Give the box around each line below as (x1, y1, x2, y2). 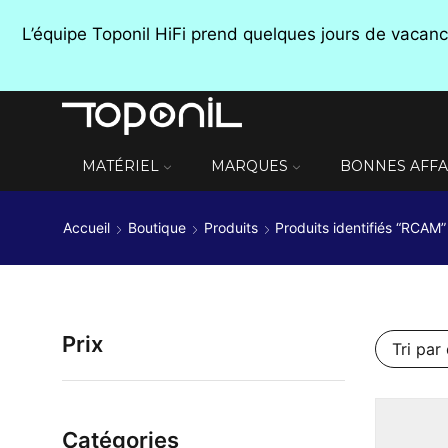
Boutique (128, 219, 186, 237)
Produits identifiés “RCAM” (275, 219, 446, 237)
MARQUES (211, 157, 288, 175)
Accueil (63, 219, 110, 237)
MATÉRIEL (82, 157, 159, 175)
